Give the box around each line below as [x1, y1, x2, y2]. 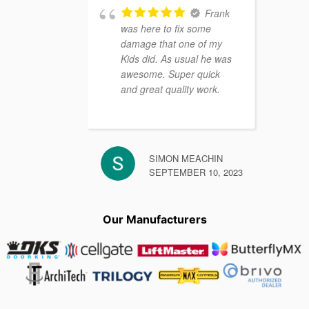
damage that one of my [121, 37, 222, 51]
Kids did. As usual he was [121, 52, 232, 66]
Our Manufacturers [102, 212, 207, 227]
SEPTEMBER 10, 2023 [149, 166, 243, 179]
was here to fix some [121, 21, 211, 36]
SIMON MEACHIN [149, 152, 223, 166]
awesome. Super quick [121, 67, 220, 81]
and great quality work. [121, 82, 220, 97]
